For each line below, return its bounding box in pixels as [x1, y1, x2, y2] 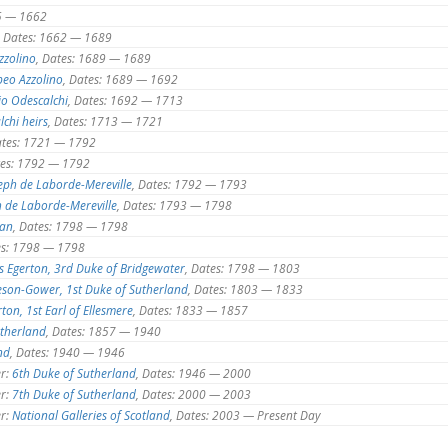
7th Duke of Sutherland [12, 385, 136, 402]
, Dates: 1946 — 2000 [136, 364, 251, 381]
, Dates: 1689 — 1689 [36, 49, 151, 66]
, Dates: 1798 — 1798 [13, 217, 128, 234]
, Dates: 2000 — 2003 [136, 385, 251, 402]
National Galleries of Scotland [12, 406, 170, 423]
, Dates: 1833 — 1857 [133, 301, 248, 318]
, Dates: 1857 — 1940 [46, 322, 161, 339]
